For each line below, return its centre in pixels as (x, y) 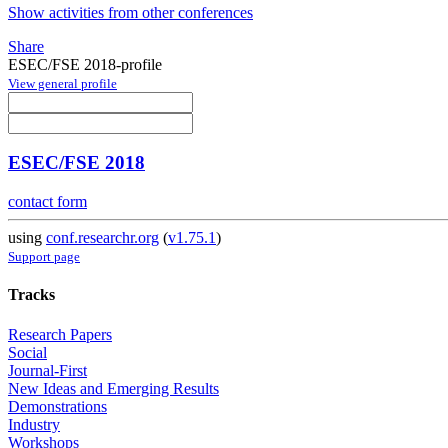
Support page (44, 257)
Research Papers (60, 334)
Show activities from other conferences (130, 12)
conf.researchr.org (102, 238)
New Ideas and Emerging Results (113, 388)
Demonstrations (57, 406)
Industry (34, 424)
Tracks (31, 295)
